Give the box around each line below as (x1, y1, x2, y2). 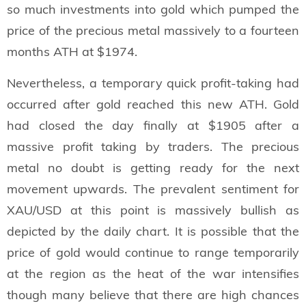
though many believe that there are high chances (7, 286, 299, 303)
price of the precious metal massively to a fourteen (7, 23, 299, 39)
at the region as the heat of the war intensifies (7, 265, 299, 281)
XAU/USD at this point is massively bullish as (7, 201, 299, 218)
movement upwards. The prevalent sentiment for (7, 180, 299, 197)
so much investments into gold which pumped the (7, 1, 299, 18)
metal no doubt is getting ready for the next (7, 159, 299, 176)
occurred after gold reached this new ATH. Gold (7, 96, 299, 112)
